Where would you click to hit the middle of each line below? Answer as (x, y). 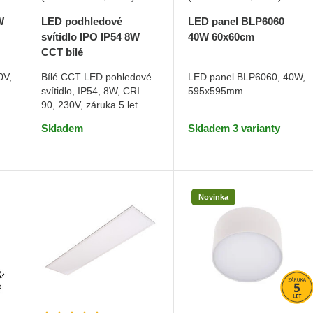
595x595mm (216, 91)
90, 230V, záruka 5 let (89, 104)
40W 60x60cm (221, 37)
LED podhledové (81, 21)
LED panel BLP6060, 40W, (247, 77)
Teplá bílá (245, 52)
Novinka (214, 197)
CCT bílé (62, 52)
